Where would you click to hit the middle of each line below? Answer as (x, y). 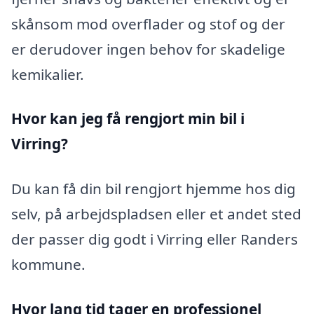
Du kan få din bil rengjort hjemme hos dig (153, 189)
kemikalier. (48, 74)
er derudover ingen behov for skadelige (148, 49)
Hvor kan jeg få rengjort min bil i (128, 119)
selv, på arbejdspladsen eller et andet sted (156, 214)
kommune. (48, 265)
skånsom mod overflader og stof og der (148, 23)
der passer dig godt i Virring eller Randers (155, 239)
